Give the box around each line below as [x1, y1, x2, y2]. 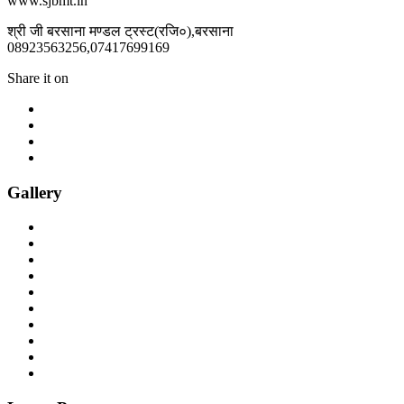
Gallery [7, 182, 62, 202]
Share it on [7, 69, 69, 86]
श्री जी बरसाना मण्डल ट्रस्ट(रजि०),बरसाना [7, 23, 234, 39]
